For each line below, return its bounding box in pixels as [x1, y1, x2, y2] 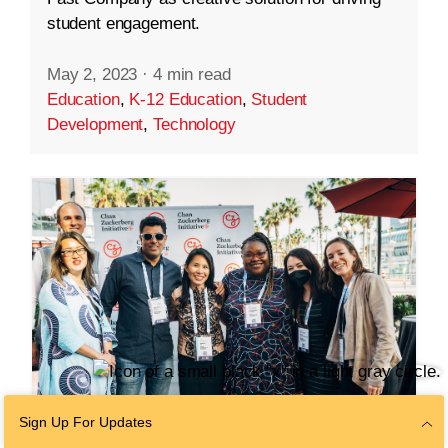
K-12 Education [129, 90, 242, 110]
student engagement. [46, 14, 201, 34]
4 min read [152, 65, 231, 85]
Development [46, 115, 144, 135]
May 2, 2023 [46, 65, 138, 85]
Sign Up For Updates [18, 414, 152, 431]
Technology [153, 115, 236, 135]
